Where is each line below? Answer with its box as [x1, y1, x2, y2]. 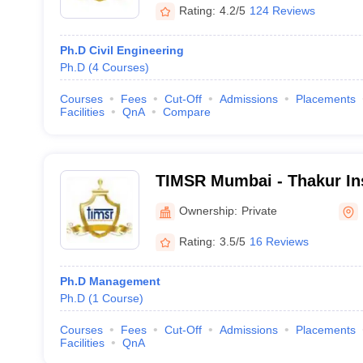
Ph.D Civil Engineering [59, 44, 184, 57]
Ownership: [178, 203, 237, 217]
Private [241, 203, 277, 217]
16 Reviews [249, 234, 309, 248]
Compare [162, 105, 211, 118]
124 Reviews [249, 3, 315, 17]
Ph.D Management [59, 275, 160, 288]
